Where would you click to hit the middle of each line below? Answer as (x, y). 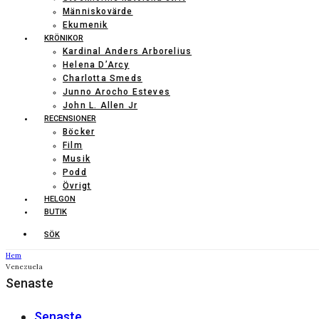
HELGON (60, 199)
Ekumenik (85, 25)
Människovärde (98, 11)
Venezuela (24, 267)
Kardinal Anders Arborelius (127, 51)
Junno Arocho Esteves (116, 92)
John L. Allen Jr (100, 105)
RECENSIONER (70, 119)
